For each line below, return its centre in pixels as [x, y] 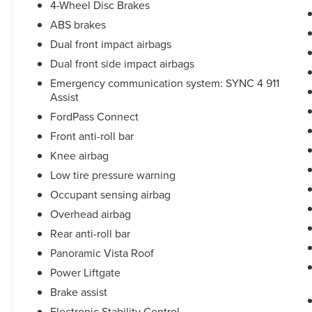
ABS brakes [78, 25]
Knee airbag [80, 156]
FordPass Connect [95, 117]
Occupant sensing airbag [111, 195]
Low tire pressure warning [113, 175]
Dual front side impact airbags [123, 64]
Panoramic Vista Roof [102, 253]
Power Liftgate [86, 273]
